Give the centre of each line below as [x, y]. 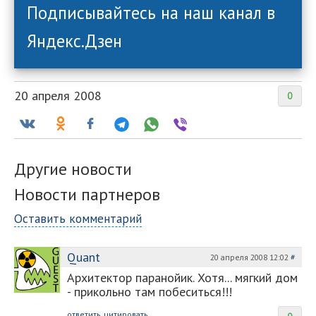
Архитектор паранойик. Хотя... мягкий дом [182, 278]
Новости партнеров [87, 194]
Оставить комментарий [78, 218]
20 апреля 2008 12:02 [250, 257]
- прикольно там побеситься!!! [150, 292]
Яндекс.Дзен [74, 41]
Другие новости [73, 169]
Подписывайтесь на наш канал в [151, 13]
